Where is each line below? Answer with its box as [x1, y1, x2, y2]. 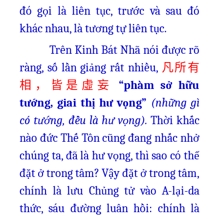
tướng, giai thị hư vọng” [20, 96, 147, 109]
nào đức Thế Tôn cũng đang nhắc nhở [20, 131, 199, 145]
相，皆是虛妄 [20, 79, 113, 91]
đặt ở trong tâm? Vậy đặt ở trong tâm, [20, 166, 199, 180]
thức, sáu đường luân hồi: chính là [20, 201, 199, 215]
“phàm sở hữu [119, 78, 200, 92]
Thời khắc [147, 113, 199, 127]
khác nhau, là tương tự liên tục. [20, 22, 167, 35]
